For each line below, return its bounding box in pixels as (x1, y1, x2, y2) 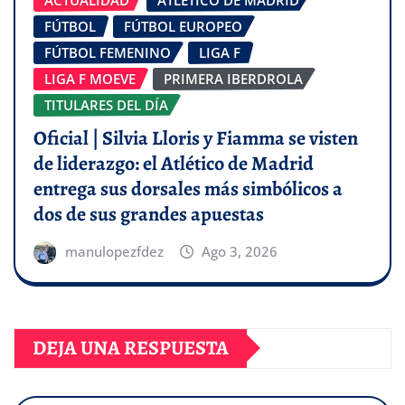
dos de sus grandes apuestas (33, 200, 264, 228)
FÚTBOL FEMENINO (44, 43, 171, 62)
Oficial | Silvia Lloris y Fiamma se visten (33, 124, 358, 152)
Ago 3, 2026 (202, 241, 278, 260)
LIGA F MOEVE (44, 70, 136, 89)
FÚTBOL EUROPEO (124, 17, 242, 36)
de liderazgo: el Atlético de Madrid (33, 149, 314, 177)
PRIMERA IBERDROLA (164, 70, 303, 89)
